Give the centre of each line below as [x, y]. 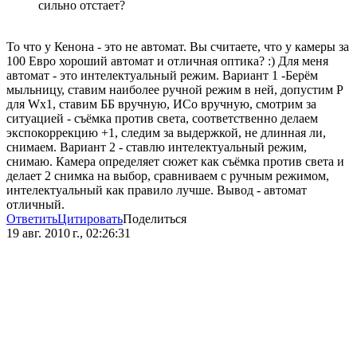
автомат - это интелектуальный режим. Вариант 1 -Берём [162, 76]
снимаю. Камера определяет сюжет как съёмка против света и [175, 162]
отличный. [35, 205]
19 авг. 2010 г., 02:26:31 [69, 233]
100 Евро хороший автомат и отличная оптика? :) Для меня [167, 61]
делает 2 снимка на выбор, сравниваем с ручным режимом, [168, 176]
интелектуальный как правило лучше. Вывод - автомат [157, 190]
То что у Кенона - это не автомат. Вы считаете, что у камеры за [178, 47]
